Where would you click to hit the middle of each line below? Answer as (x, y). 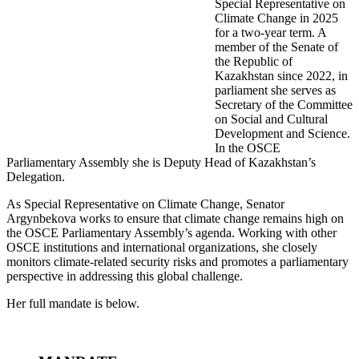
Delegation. (36, 177)
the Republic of (254, 62)
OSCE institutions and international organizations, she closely (162, 248)
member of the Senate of (276, 47)
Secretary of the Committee (284, 105)
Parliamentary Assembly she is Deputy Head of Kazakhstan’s (161, 163)
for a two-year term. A (270, 33)
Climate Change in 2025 (276, 18)
